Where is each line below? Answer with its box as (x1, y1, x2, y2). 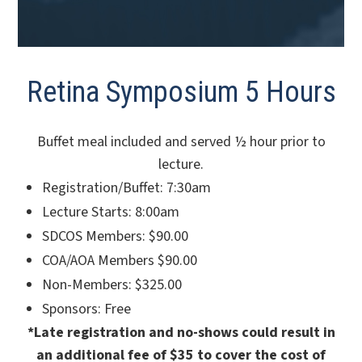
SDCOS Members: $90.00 (42, 226, 189, 247)
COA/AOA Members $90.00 (42, 250, 198, 271)
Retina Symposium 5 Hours (26, 75, 336, 110)
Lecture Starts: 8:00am (42, 202, 180, 223)
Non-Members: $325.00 (42, 275, 183, 296)
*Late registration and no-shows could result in (27, 322, 335, 343)
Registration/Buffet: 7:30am (42, 178, 212, 199)
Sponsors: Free (42, 299, 132, 320)
